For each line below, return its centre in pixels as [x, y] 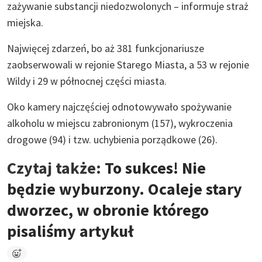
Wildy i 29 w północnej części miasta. [87, 81]
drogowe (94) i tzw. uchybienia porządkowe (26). [112, 139]
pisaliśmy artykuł [70, 231]
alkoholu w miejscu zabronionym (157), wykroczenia [120, 123]
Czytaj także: [56, 168]
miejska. [25, 22]
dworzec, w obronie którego [108, 210]
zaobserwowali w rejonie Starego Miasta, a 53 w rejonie [128, 64]
